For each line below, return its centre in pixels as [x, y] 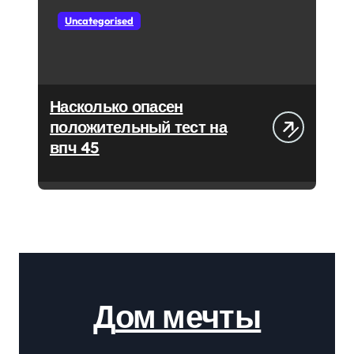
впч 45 [75, 147]
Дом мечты [188, 316]
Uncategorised [99, 21]
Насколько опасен [117, 106]
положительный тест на [138, 127]
